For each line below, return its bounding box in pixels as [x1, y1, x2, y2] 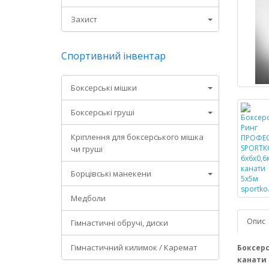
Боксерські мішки [71, 82, 137, 93]
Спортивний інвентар [61, 49, 166, 62]
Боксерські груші [71, 107, 134, 118]
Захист [71, 14, 97, 25]
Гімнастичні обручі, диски [71, 217, 168, 228]
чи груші [71, 144, 103, 154]
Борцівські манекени [71, 168, 151, 179]
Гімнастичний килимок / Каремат [71, 242, 198, 253]
